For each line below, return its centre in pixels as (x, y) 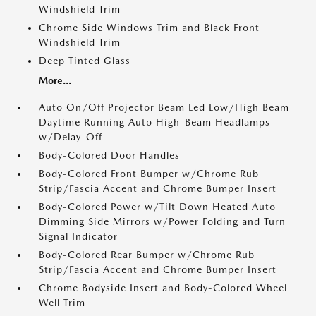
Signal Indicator (78, 236)
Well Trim (62, 303)
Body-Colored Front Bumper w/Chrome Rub (149, 174)
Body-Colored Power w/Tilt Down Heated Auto (157, 207)
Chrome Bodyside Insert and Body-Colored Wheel (163, 288)
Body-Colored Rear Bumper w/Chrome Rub (147, 255)
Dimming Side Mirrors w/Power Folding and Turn (162, 221)
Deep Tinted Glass (85, 61)
